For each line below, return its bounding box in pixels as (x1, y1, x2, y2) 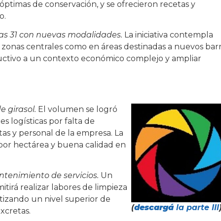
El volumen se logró (36, 104, 117, 114)
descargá (134, 202, 174, 212)
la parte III (173, 202, 219, 212)
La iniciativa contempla (122, 30, 213, 40)
